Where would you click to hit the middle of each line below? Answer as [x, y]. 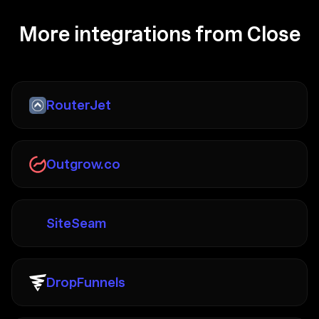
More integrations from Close [159, 35]
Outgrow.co [83, 164]
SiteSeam [76, 224]
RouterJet [79, 105]
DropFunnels [86, 283]
